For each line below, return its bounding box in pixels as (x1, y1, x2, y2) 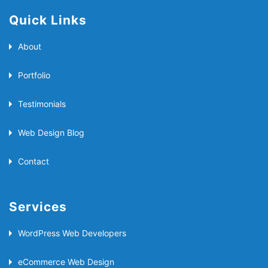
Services (9, 199, 68, 214)
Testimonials (18, 98, 66, 109)
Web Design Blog (18, 127, 84, 138)
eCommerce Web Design (18, 256, 114, 267)
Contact (18, 156, 49, 166)
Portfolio (18, 69, 50, 80)
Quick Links (9, 12, 87, 28)
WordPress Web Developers (18, 227, 126, 238)
